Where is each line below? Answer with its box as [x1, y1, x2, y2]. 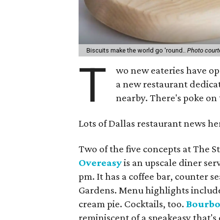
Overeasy [79, 156, 122, 168]
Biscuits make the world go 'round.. [86, 46, 187, 54]
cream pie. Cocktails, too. [79, 197, 186, 210]
